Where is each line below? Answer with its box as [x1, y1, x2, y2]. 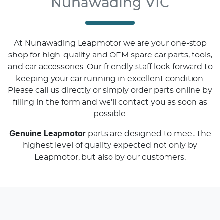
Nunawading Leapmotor [24, 39, 121, 47]
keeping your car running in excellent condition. [15, 75, 205, 82]
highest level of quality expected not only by [23, 141, 197, 149]
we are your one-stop [121, 39, 207, 47]
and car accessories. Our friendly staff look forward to [7, 63, 213, 71]
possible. [93, 110, 127, 118]
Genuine [9, 130, 44, 137]
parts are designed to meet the [85, 130, 211, 137]
